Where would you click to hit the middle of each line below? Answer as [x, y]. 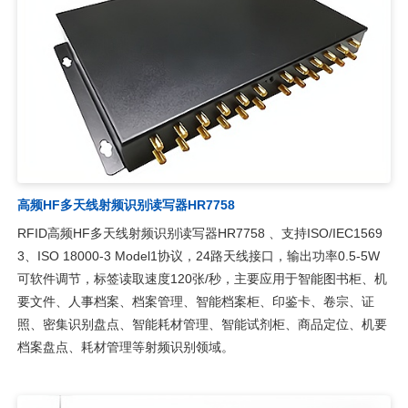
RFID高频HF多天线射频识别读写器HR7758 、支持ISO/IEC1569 [199, 233]
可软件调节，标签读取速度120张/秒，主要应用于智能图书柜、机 [202, 278]
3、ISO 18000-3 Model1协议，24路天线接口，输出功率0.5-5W [198, 255]
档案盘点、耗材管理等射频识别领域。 [125, 347]
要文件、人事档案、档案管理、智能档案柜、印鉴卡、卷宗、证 [195, 301]
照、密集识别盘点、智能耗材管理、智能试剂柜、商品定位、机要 [202, 324]
